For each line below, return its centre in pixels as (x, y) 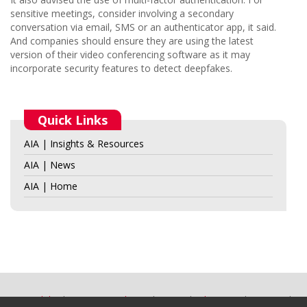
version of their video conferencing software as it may (130, 55)
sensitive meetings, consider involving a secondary (122, 14)
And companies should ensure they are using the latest (132, 41)
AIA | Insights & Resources (84, 144)
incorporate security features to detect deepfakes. (121, 69)
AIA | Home (51, 186)
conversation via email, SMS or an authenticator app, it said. (143, 27)
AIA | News (50, 165)
